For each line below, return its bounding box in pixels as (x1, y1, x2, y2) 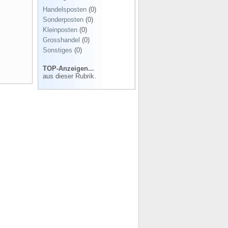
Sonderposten (43, 16, 83, 23)
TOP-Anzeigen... (43, 65, 94, 72)
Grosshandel (43, 36, 80, 44)
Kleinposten (43, 26, 77, 34)
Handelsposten (43, 6, 87, 13)
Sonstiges (43, 46, 72, 54)
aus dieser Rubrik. (43, 72, 96, 80)
